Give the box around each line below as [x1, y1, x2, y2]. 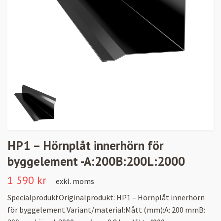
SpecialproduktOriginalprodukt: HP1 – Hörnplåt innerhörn [7, 192, 205, 202]
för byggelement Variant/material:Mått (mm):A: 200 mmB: [7, 204, 205, 215]
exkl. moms [56, 176, 94, 186]
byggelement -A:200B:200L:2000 [7, 152, 185, 169]
